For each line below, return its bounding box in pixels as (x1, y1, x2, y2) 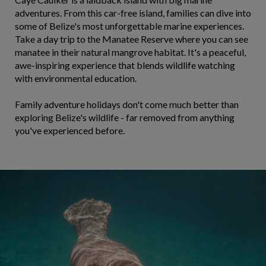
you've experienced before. (15, 125, 125, 136)
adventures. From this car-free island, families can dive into (15, 7, 251, 18)
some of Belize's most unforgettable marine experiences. (15, 20, 244, 31)
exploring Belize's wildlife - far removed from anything (15, 112, 235, 123)
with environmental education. (15, 72, 137, 84)
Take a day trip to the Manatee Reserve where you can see (15, 33, 248, 45)
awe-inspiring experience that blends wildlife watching (15, 59, 235, 71)
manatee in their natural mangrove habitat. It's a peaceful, (15, 46, 246, 58)
